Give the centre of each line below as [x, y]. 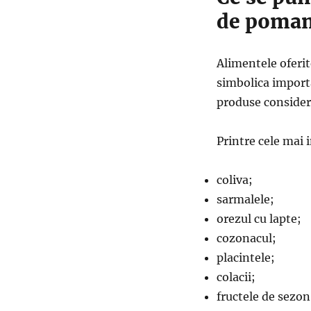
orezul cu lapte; [259, 219]
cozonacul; [246, 238]
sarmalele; [245, 200]
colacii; [236, 277]
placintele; [246, 258]
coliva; [235, 180]
